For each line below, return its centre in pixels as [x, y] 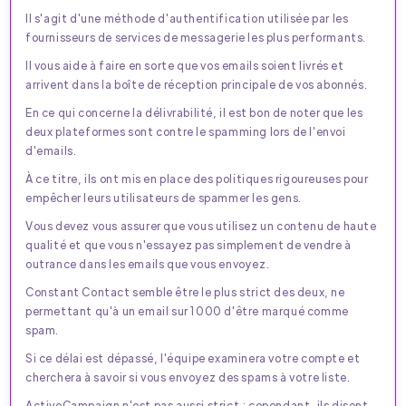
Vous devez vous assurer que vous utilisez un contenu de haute [201, 225]
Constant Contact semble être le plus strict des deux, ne [185, 291]
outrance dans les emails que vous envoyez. [148, 263]
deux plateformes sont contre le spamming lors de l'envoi [186, 131]
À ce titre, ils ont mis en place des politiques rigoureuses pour [197, 178]
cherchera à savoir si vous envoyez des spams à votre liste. [188, 377]
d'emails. [51, 150]
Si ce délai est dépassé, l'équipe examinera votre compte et [193, 358]
